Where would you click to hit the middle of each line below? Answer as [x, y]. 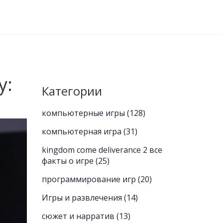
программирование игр [90, 179]
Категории [72, 91]
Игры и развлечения [83, 198]
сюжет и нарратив [79, 216]
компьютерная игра [82, 131]
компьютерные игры [84, 113]
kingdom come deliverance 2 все [102, 150]
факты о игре [68, 161]
